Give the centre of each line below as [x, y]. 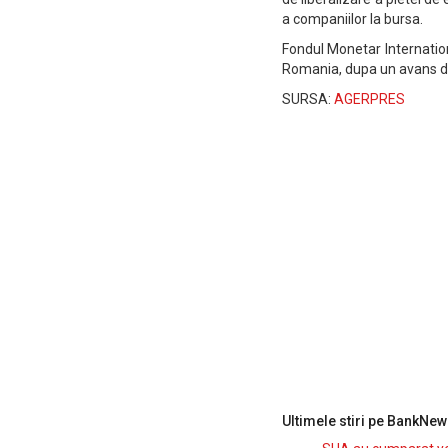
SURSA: [308, 99]
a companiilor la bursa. [352, 19]
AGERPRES [369, 99]
